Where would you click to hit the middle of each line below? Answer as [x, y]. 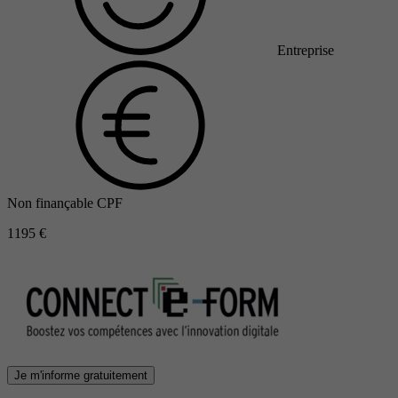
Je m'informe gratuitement [81, 375]
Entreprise [306, 50]
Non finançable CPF [65, 203]
